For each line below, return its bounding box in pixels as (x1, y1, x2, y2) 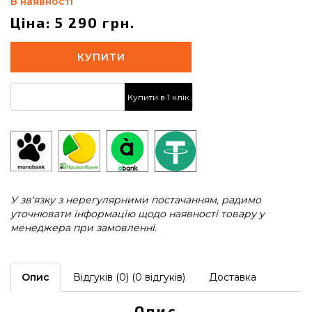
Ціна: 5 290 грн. (10, 14, 135, 31)
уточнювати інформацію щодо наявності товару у (10, 208, 265, 220)
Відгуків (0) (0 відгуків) (73, 271, 185, 283)
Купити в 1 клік (127, 91, 189, 102)
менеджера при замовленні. (10, 221, 157, 234)
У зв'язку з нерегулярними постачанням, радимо (10, 194, 261, 206)
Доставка (209, 271, 256, 283)
